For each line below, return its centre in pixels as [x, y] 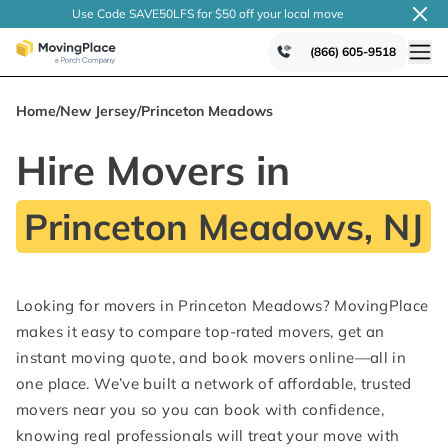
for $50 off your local [252, 13]
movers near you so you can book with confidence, [200, 409]
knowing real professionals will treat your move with [208, 435]
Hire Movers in [153, 170]
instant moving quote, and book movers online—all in [211, 357]
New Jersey [98, 111]
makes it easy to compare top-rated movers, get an [200, 331]
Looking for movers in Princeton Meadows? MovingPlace [222, 305]
